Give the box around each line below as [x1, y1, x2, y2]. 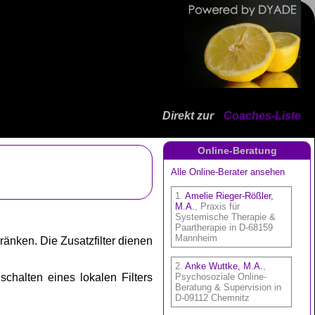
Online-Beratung [197, 145, 277, 156]
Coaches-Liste [224, 110, 301, 122]
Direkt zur [162, 110, 217, 122]
